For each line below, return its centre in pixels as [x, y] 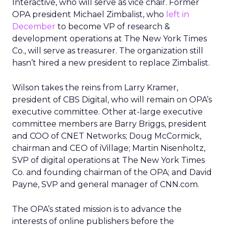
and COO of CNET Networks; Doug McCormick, [107, 136]
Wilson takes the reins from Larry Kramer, [95, 88]
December [34, 26]
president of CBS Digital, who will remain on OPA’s [112, 100]
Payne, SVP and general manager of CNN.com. [106, 184]
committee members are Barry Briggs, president [109, 124]
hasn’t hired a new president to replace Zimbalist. [111, 63]
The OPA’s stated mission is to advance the [97, 209]
